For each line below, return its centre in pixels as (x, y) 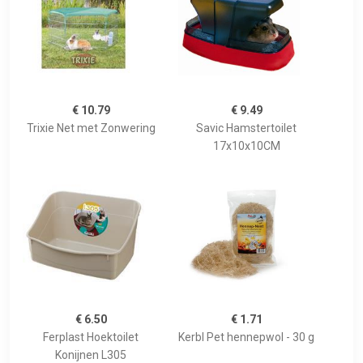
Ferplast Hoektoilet (91, 337)
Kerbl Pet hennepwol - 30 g (246, 337)
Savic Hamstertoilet (246, 128)
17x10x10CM (246, 146)
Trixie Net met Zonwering (91, 128)
